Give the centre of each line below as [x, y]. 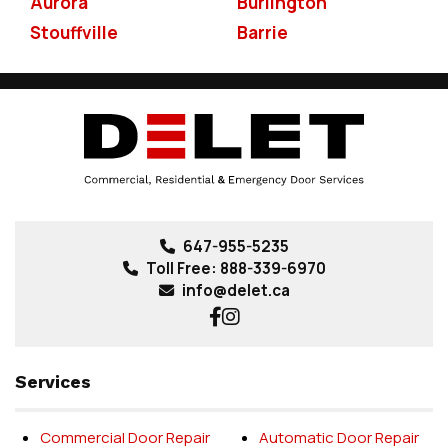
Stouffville [74, 33]
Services [53, 382]
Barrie [262, 33]
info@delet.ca [235, 291]
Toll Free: [182, 269]
